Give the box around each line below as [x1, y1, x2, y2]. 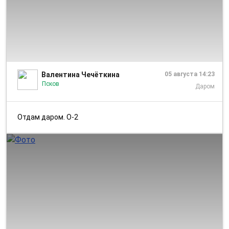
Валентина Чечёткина [41, 70, 120, 79]
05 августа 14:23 [165, 70, 215, 78]
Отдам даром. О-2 [22, 112, 78, 121]
